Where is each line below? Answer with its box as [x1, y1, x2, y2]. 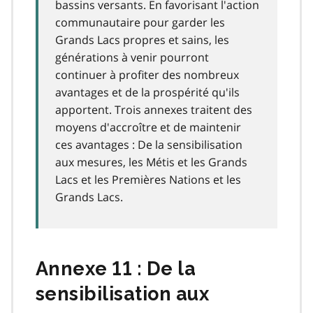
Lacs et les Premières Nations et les [55, 171, 241, 187]
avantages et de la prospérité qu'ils [55, 84, 240, 100]
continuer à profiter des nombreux [55, 66, 239, 82]
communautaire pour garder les [55, 14, 225, 30]
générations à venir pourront [55, 49, 209, 65]
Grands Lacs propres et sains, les [55, 31, 229, 48]
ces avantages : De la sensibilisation [55, 136, 242, 152]
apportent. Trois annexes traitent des [55, 101, 252, 117]
